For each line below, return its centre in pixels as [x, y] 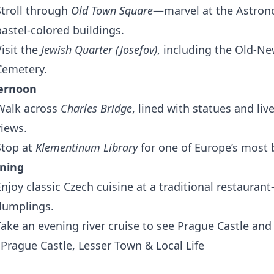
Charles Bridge [96, 108]
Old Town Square [112, 10]
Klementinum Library [87, 147]
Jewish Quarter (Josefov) [99, 50]
